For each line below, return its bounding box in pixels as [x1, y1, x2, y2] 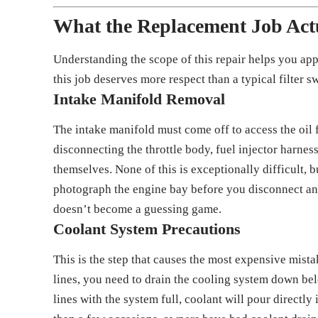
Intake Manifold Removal [53, 89, 226, 108]
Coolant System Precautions [53, 220, 241, 238]
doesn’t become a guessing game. [53, 202, 222, 216]
